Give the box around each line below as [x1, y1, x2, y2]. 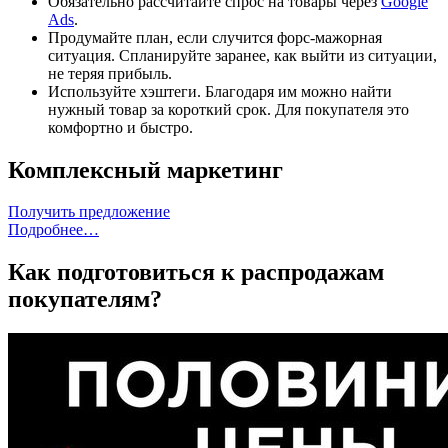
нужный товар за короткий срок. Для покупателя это [48, 100, 409, 118]
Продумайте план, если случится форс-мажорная [48, 28, 382, 46]
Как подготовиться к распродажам [8, 259, 384, 286]
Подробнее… [8, 221, 99, 239]
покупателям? [8, 286, 162, 313]
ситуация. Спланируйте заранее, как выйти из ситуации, [48, 46, 437, 64]
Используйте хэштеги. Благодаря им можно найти [48, 82, 392, 100]
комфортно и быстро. [48, 118, 193, 136]
